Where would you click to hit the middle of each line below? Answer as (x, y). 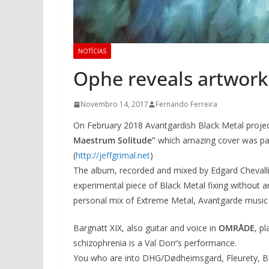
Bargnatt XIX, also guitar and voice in (146, 228)
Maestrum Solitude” (114, 141)
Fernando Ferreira (186, 104)
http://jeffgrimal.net (113, 156)
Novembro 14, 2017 (114, 104)
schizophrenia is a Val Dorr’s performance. (155, 243)
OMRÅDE (237, 228)
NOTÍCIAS (92, 51)
